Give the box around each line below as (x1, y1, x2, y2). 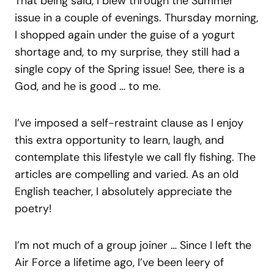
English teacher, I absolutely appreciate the (15, 184, 232, 199)
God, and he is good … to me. (15, 79, 164, 94)
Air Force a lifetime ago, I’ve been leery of (15, 255, 224, 270)
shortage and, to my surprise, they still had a (15, 45, 240, 59)
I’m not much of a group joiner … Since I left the (15, 238, 251, 253)
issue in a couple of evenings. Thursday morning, (15, 10, 258, 25)
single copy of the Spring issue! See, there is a (15, 62, 245, 76)
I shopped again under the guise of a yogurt (15, 28, 235, 42)
